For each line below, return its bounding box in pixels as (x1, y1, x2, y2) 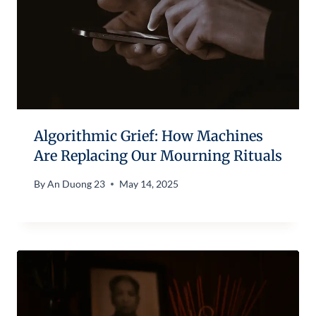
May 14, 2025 (119, 178, 179, 190)
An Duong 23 (47, 178, 106, 190)
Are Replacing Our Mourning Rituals (34, 146, 282, 164)
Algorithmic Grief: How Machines (34, 126, 263, 145)
